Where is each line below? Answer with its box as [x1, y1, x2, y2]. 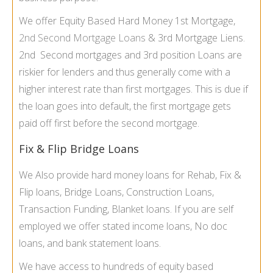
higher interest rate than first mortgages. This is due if [19, 82, 248, 96]
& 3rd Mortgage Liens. [146, 31, 245, 45]
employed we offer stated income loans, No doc [19, 219, 227, 233]
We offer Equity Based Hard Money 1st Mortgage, [19, 14, 235, 28]
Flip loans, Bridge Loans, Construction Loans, [19, 185, 214, 199]
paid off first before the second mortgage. [19, 116, 199, 130]
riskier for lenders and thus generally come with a [19, 65, 230, 79]
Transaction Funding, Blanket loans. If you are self [19, 202, 233, 216]
